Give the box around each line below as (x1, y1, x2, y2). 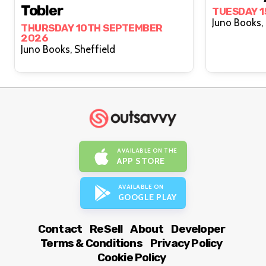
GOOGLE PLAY (118, 191, 177, 202)
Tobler (21, 2, 63, 20)
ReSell (90, 221, 123, 236)
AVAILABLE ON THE (117, 146, 178, 154)
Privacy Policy (150, 236, 223, 250)
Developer (171, 221, 226, 236)
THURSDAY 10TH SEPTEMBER (21, 22, 163, 34)
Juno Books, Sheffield (74, 43, 115, 56)
